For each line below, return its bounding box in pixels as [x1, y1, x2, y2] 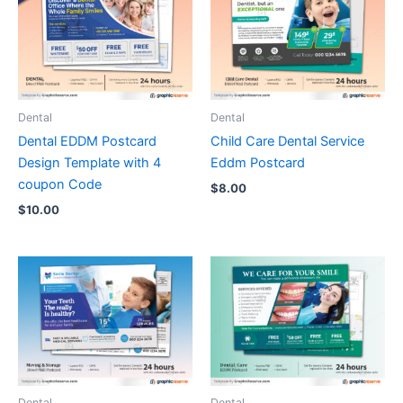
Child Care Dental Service [210, 133, 364, 150]
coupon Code [18, 176, 102, 193]
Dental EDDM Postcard [18, 133, 157, 150]
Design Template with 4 [18, 155, 161, 172]
